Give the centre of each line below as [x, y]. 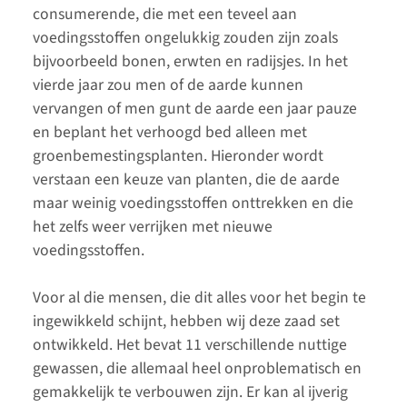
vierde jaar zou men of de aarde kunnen [168, 85]
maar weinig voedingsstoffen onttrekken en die [193, 203]
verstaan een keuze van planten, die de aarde [186, 180]
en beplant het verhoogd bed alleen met [170, 133]
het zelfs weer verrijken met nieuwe [153, 227]
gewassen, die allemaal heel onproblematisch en [197, 369]
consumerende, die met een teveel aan [165, 15]
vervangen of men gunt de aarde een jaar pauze [195, 109]
